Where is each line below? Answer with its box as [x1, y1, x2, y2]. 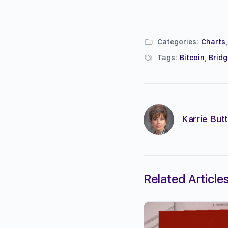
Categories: [157, 37, 198, 46]
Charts [201, 37, 225, 46]
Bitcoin [180, 53, 205, 62]
